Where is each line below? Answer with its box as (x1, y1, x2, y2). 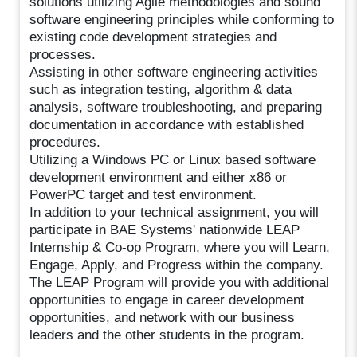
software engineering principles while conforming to (29, 11, 335, 27)
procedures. (29, 134, 101, 150)
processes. (29, 46, 96, 62)
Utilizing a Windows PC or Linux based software (29, 151, 316, 167)
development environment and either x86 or (29, 169, 288, 185)
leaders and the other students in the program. (29, 327, 305, 343)
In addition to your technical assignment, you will (29, 204, 320, 220)
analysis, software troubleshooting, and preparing (29, 99, 323, 115)
